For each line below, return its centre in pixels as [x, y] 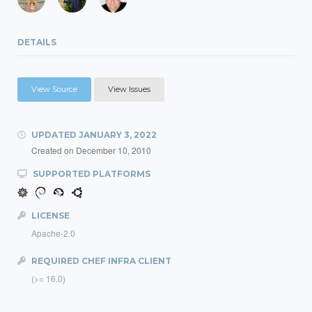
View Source [54, 89]
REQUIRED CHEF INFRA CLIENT [100, 261]
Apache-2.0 [53, 233]
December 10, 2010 [114, 150]
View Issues [129, 89]
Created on [54, 150]
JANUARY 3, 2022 [118, 135]
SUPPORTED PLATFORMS [91, 174]
